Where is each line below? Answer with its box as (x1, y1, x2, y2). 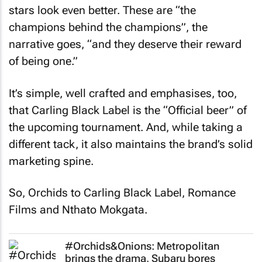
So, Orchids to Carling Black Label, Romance (9, 181, 236, 195)
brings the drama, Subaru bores (65, 247, 215, 260)
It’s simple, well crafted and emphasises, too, (9, 81, 237, 95)
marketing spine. (9, 149, 94, 163)
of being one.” (9, 50, 78, 64)
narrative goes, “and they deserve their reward (9, 33, 242, 47)
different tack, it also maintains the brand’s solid (9, 132, 253, 146)
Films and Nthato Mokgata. (9, 198, 147, 212)
